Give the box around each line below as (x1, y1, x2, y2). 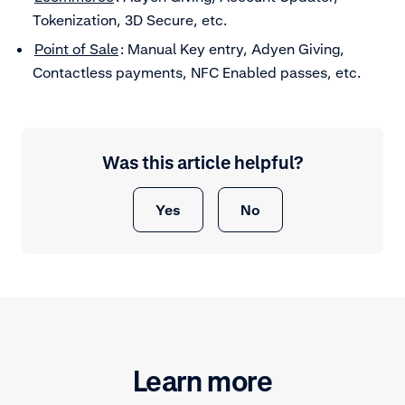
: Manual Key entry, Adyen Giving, (120, 40, 344, 59)
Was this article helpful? (102, 152, 303, 174)
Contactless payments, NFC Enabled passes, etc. (33, 63, 361, 82)
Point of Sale (34, 40, 118, 59)
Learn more (132, 363, 273, 400)
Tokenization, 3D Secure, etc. (33, 11, 227, 30)
